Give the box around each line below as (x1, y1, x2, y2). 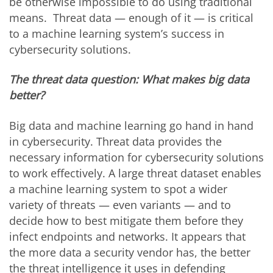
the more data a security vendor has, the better (9, 244, 250, 260)
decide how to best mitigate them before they (9, 213, 243, 228)
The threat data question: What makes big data (9, 72, 249, 87)
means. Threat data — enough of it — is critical (9, 10, 253, 25)
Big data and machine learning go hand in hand (9, 118, 253, 133)
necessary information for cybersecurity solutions (9, 149, 264, 165)
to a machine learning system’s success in (9, 26, 224, 41)
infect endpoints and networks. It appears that (9, 229, 246, 244)
